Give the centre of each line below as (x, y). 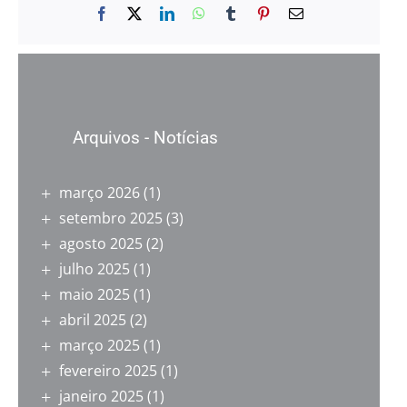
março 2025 (99, 345)
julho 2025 (94, 269)
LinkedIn (200, 13)
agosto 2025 (101, 243)
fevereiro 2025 (108, 371)
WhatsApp (235, 13)
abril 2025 (93, 320)
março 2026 (99, 193)
